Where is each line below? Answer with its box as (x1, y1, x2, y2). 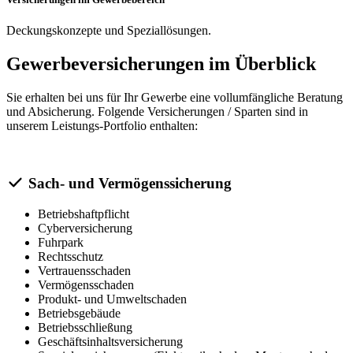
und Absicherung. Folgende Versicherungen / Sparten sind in (6, 105, 308, 119)
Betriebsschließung (38, 320, 132, 334)
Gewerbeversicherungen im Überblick (6, 54, 316, 75)
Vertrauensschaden (38, 263, 131, 277)
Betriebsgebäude (38, 306, 121, 320)
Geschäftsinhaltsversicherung (38, 334, 183, 348)
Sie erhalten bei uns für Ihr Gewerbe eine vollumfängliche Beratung (6, 91, 343, 105)
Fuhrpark (38, 235, 84, 249)
